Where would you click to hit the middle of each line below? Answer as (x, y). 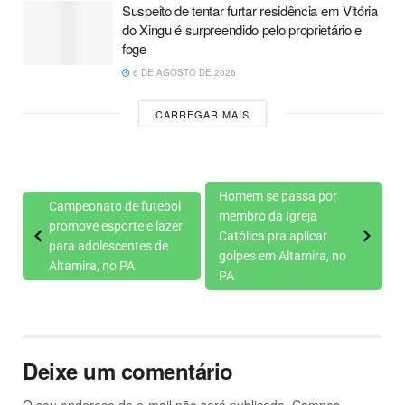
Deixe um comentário (128, 370)
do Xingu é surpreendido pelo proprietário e (242, 29)
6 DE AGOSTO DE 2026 (183, 72)
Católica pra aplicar (273, 235)
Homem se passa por (278, 196)
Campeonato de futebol (115, 206)
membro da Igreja (268, 216)
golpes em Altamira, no (282, 255)
